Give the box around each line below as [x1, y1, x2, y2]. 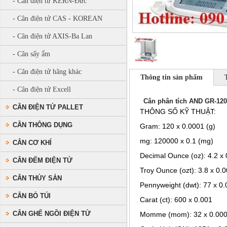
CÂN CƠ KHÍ [13, 139, 52, 146]
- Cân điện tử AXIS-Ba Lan [13, 32, 92, 40]
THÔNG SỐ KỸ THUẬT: [140, 107, 216, 116]
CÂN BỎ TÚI [13, 192, 51, 200]
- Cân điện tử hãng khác [13, 68, 82, 75]
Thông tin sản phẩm [140, 73, 203, 81]
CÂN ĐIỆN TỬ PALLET [13, 103, 83, 111]
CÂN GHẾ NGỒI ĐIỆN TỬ [13, 210, 91, 217]
